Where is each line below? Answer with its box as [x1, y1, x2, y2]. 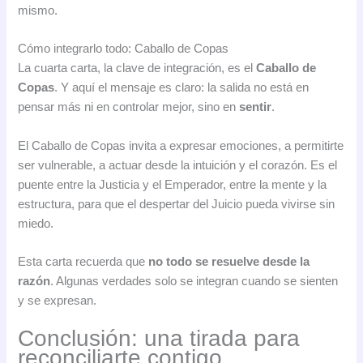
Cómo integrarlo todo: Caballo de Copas [18, 42, 229, 56]
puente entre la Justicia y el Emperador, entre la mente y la [18, 177, 327, 191]
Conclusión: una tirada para [18, 326, 301, 352]
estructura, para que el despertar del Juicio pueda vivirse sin [18, 197, 335, 211]
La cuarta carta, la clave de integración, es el [18, 62, 257, 75]
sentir [239, 100, 272, 114]
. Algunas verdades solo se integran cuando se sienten [50, 274, 339, 288]
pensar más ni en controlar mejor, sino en [18, 100, 240, 114]
